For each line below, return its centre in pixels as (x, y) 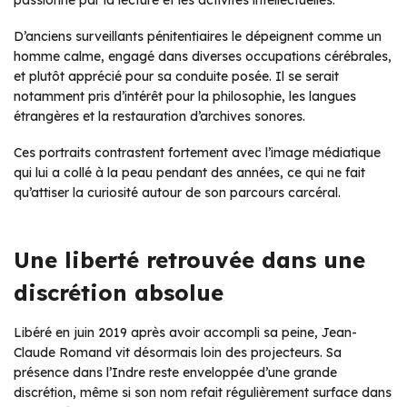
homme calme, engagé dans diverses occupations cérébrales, (203, 56)
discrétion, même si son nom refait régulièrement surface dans (203, 392)
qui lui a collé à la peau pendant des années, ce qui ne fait (189, 172)
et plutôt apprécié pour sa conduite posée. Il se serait (176, 76)
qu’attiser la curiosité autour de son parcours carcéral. (177, 192)
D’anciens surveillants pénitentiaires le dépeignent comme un (198, 36)
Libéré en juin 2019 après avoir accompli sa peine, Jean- (185, 332)
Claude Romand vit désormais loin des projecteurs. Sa (178, 352)
